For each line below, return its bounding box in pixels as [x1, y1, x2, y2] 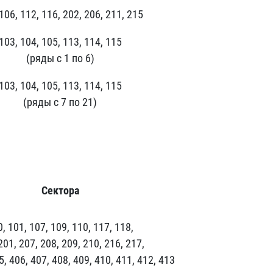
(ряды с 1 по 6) [26, 52, 94, 65]
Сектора [41, 184, 79, 197]
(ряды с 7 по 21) [23, 96, 97, 108]
